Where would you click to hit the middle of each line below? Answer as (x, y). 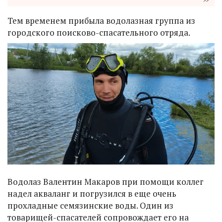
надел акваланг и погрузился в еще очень (92, 194)
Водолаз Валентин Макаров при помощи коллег (106, 182)
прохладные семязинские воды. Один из (90, 206)
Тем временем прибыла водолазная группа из (101, 21)
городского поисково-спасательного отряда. (99, 33)
